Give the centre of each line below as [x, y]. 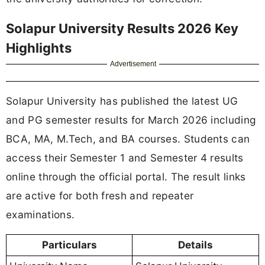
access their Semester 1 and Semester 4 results [125, 157]
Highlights [39, 48]
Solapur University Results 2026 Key [122, 28]
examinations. [41, 214]
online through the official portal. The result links [126, 176]
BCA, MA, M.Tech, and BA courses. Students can [128, 138]
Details [195, 245]
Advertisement [133, 64]
